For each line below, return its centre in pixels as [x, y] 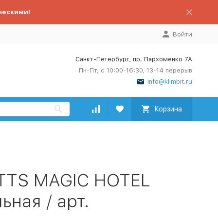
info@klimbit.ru [170, 82]
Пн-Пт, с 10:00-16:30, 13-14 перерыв [135, 70]
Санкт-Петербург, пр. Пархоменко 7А [134, 59]
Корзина [168, 109]
